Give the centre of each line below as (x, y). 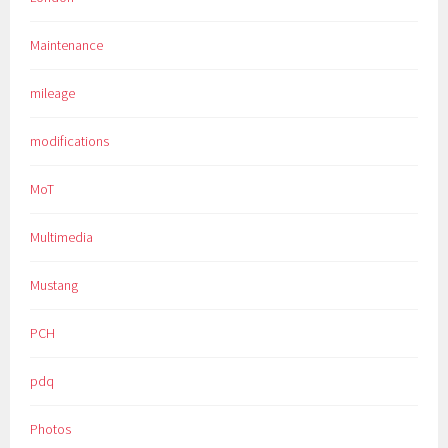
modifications (70, 140)
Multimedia (62, 236)
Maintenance (67, 44)
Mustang (54, 284)
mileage (53, 92)
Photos (51, 428)
